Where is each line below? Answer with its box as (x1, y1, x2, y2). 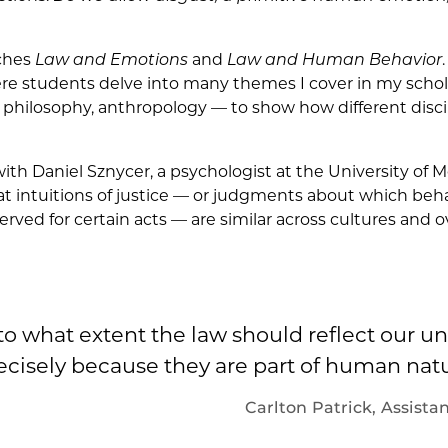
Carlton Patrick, (245, 398, 381, 418)
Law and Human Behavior (227, 49, 442, 69)
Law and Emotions (35, 49, 188, 69)
